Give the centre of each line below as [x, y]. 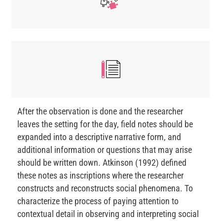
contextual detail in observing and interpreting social [108, 214]
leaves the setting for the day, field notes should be [105, 124]
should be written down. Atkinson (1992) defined [102, 163]
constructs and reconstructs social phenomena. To [105, 188]
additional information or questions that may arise [105, 150]
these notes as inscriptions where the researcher [100, 176]
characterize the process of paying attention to [98, 201]
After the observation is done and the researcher [100, 111]
